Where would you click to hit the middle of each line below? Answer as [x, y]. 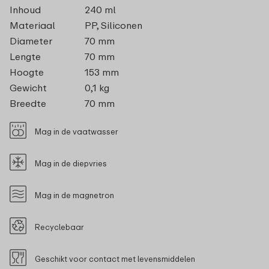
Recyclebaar [59, 227]
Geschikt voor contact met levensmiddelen [115, 258]
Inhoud [25, 9]
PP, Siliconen [113, 25]
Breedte [28, 103]
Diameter [31, 41]
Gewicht [28, 87]
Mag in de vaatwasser [77, 131]
